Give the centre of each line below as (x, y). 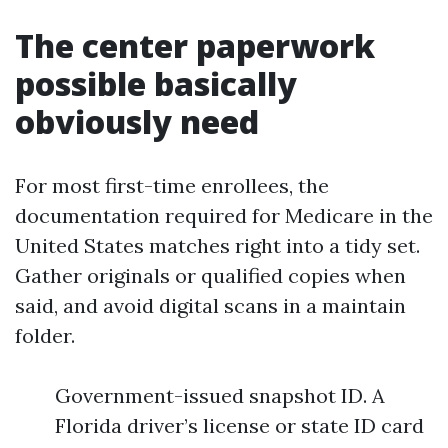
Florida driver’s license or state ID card (239, 425)
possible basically (156, 83)
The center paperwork (195, 45)
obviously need (137, 121)
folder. (45, 335)
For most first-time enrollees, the (172, 185)
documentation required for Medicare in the (224, 215)
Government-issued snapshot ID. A (220, 395)
